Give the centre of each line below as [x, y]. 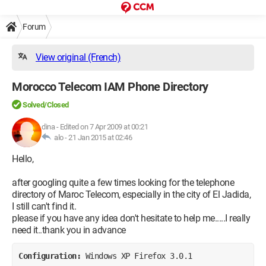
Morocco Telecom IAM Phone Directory [110, 87]
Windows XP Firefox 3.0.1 [139, 256]
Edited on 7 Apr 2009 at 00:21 [104, 127]
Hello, [23, 159]
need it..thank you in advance [69, 230]
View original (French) [78, 57]
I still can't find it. [44, 206]
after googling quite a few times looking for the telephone [123, 183]
